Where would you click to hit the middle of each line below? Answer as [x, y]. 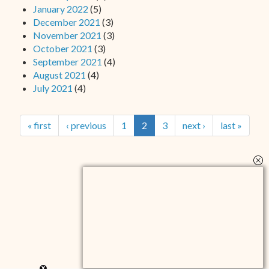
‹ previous [86, 125]
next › [194, 125]
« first [39, 125]
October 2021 [63, 49]
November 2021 [67, 35]
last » [231, 125]
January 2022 [61, 9]
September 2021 [68, 62]
